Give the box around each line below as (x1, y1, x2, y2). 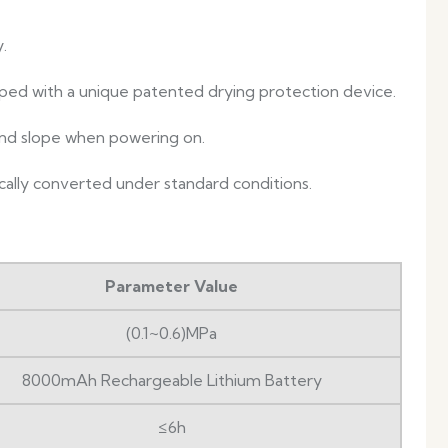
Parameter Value (105, 276, 238, 297)
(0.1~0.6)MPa (126, 323, 217, 344)
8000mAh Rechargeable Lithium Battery (21, 370, 322, 391)
